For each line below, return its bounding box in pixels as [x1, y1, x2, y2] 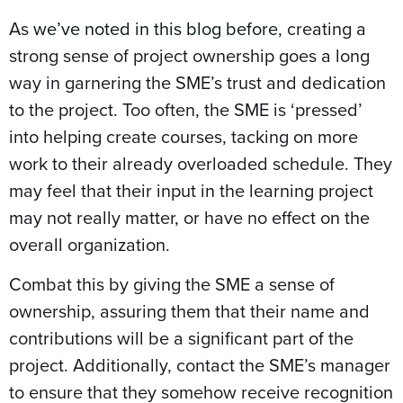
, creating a [278, 14, 366, 41]
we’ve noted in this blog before [33, 14, 278, 41]
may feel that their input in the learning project [9, 176, 373, 203]
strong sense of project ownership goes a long [9, 41, 370, 68]
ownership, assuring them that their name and [9, 298, 370, 325]
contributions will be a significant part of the [9, 325, 354, 352]
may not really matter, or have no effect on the [9, 203, 370, 230]
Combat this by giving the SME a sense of [9, 271, 335, 298]
